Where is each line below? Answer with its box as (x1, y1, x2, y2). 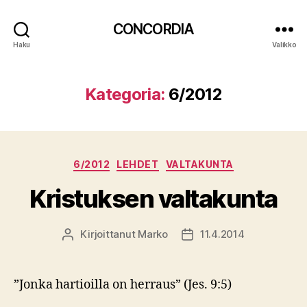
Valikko (272, 40, 297, 49)
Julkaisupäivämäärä (186, 228, 284, 241)
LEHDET (116, 158, 159, 170)
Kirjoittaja (67, 228, 115, 241)
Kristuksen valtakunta (29, 183, 278, 214)
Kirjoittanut (80, 227, 138, 241)
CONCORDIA (112, 20, 195, 38)
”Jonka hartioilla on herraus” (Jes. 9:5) (14, 276, 232, 293)
